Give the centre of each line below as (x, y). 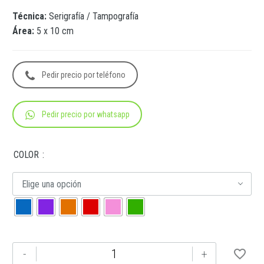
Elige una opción (52, 184)
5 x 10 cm (54, 31)
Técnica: (31, 16)
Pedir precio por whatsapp (86, 115)
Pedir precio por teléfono (84, 75)
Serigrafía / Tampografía (94, 16)
